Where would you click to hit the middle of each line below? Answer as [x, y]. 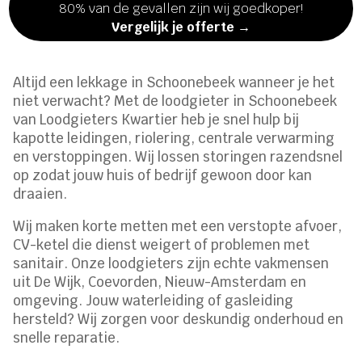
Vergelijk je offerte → [181, 27]
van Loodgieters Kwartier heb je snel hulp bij [156, 120]
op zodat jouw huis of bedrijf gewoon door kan [163, 176]
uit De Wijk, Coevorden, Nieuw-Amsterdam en [160, 282]
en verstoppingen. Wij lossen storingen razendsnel [178, 157]
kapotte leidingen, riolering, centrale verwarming [174, 139]
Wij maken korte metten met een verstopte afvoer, [178, 227]
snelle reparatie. [67, 338]
